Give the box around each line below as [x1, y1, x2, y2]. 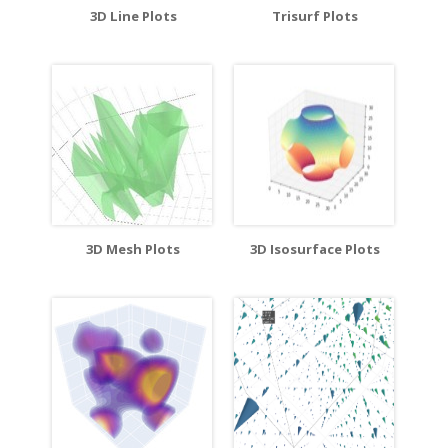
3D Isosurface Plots [250, 239, 380, 258]
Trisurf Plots [272, 6, 358, 25]
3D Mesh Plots [86, 239, 180, 258]
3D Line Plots [89, 6, 177, 25]
